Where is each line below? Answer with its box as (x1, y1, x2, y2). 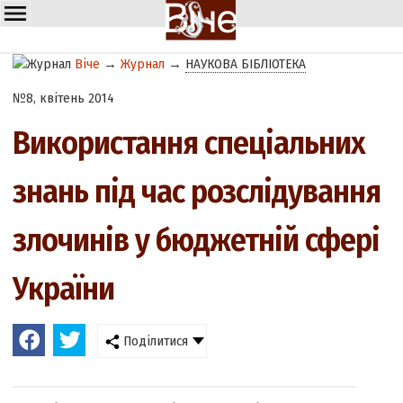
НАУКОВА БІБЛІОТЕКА (185, 56, 307, 72)
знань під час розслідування (13, 172, 381, 212)
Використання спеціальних (13, 123, 366, 164)
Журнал (121, 56, 166, 72)
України (13, 269, 115, 309)
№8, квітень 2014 (13, 90, 115, 107)
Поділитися (120, 333, 189, 350)
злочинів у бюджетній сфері (13, 220, 381, 261)
